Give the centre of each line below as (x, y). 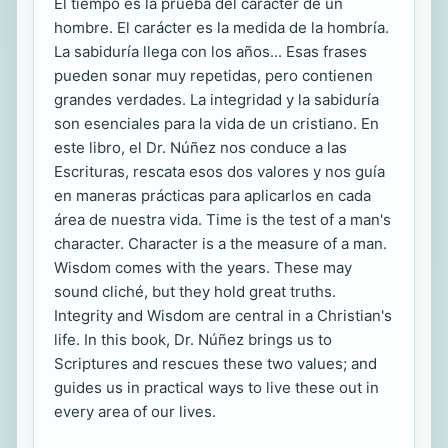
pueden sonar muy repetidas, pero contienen (213, 76)
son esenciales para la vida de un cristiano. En (216, 124)
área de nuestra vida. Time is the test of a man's (222, 220)
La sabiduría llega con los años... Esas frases (210, 52)
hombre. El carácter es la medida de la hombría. (221, 28)
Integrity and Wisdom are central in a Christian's (223, 316)
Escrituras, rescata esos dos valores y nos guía (219, 172)
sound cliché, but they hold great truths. (195, 292)
